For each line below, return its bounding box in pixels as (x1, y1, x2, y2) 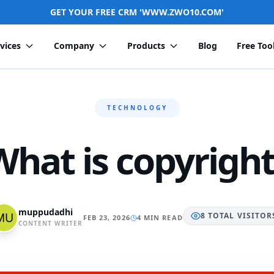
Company (54, 40, 95, 51)
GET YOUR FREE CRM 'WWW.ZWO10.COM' (50, 6, 224, 18)
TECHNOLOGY (106, 103, 168, 112)
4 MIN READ (136, 213, 183, 222)
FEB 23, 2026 (83, 213, 130, 222)
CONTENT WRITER (18, 218, 83, 228)
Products (127, 40, 166, 51)
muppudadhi (18, 206, 73, 218)
